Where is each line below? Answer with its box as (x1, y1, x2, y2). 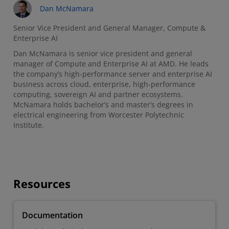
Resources (13, 176, 71, 192)
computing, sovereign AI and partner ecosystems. (13, 89, 183, 100)
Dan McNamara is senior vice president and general (13, 49, 192, 59)
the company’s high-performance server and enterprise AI (13, 69, 212, 79)
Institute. (13, 120, 44, 130)
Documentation (22, 210, 83, 221)
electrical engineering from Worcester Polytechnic (13, 110, 184, 120)
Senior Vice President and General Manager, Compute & (13, 23, 205, 33)
